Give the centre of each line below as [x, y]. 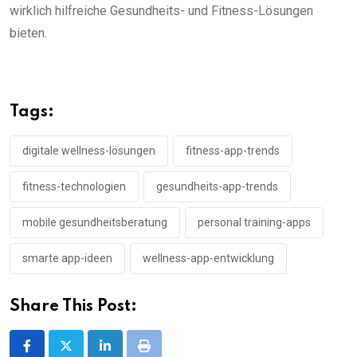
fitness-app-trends [233, 150]
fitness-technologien [74, 186]
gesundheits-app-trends [217, 186]
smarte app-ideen [67, 258]
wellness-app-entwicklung [208, 258]
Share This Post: [73, 306]
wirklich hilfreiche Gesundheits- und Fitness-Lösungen [161, 10]
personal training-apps [254, 222]
